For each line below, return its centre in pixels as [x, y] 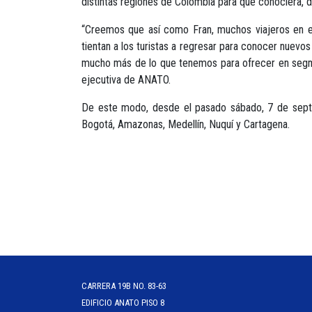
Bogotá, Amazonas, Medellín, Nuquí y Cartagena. [186, 124]
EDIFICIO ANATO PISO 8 [123, 302]
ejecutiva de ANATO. [126, 79]
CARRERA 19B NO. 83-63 [124, 286]
